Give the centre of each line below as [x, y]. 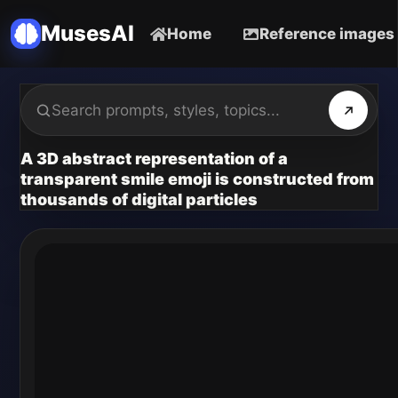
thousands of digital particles [139, 199]
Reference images [327, 33]
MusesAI [88, 33]
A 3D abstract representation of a [154, 159]
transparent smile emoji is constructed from [197, 179]
